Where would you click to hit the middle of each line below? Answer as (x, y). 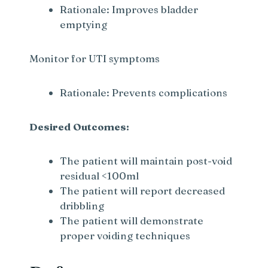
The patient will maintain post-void (146, 160)
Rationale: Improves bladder (129, 9)
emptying (84, 24)
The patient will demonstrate (132, 220)
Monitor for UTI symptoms (95, 58)
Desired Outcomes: (80, 126)
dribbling (82, 205)
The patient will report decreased (143, 190)
